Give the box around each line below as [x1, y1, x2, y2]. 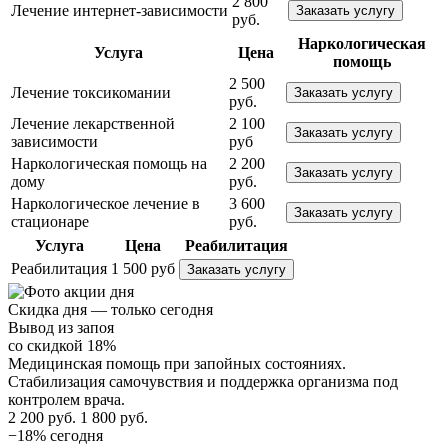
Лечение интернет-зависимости [11, 2, 228, 20]
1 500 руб [111, 260, 175, 278]
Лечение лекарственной [11, 115, 175, 133]
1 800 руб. [80, 409, 148, 427]
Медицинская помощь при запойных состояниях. [8, 355, 346, 373]
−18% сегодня [8, 427, 103, 445]
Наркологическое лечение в [11, 195, 200, 213]
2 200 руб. [8, 409, 76, 427]
